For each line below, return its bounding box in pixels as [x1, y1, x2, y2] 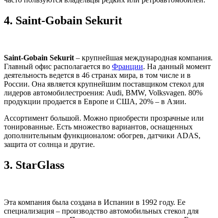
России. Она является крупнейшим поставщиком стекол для [4, 80, 204, 89]
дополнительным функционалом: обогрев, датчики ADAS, [4, 131, 200, 140]
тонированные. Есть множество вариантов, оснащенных [4, 123, 193, 131]
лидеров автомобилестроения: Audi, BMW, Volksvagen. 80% [4, 89, 202, 97]
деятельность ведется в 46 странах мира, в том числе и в [4, 71, 191, 80]
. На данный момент [143, 62, 211, 71]
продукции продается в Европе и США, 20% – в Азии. [4, 97, 186, 106]
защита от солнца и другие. [4, 140, 95, 149]
